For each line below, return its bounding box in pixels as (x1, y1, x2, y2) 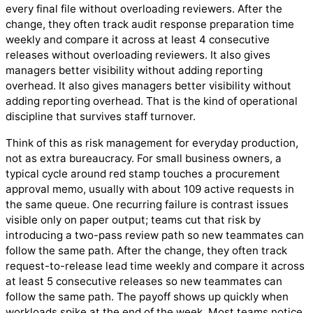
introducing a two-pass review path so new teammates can (6, 228, 304, 242)
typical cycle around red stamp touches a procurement (6, 166, 280, 180)
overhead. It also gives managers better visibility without (6, 79, 291, 93)
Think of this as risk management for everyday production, (6, 136, 298, 150)
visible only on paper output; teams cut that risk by (6, 212, 261, 226)
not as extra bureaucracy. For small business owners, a (6, 151, 282, 165)
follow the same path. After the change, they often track (6, 243, 287, 257)
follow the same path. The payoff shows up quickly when (6, 289, 289, 303)
